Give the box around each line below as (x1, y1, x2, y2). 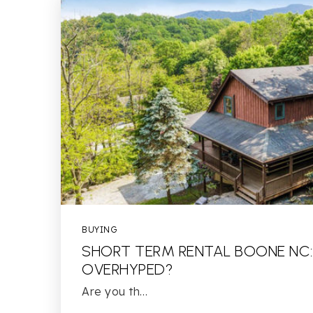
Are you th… (82, 284, 148, 298)
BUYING (82, 224, 117, 235)
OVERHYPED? (82, 260, 173, 279)
